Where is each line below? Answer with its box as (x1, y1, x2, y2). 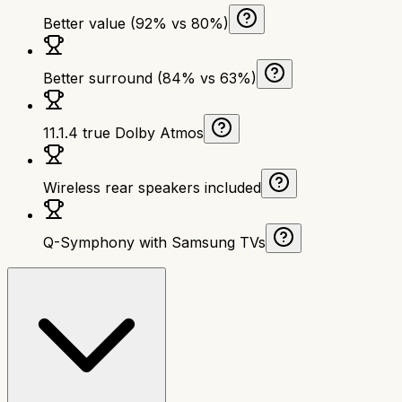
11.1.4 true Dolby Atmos (43, 123, 204, 142)
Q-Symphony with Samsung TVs (43, 232, 266, 251)
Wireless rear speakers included (43, 178, 261, 197)
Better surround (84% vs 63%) (43, 68, 257, 87)
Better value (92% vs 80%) (43, 13, 229, 32)
